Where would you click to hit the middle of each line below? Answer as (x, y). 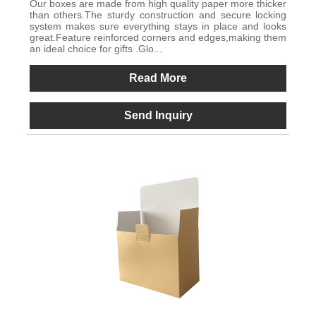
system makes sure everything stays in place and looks (158, 26)
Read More (158, 78)
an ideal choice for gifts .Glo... (96, 48)
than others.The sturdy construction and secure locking (158, 14)
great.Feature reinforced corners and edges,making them (158, 37)
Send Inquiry (158, 115)
